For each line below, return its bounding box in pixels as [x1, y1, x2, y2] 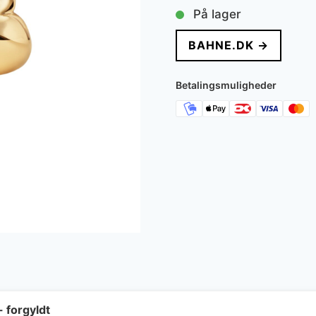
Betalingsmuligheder [175, 79, 276, 92]
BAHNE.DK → [188, 38, 269, 53]
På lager [193, 7, 241, 22]
